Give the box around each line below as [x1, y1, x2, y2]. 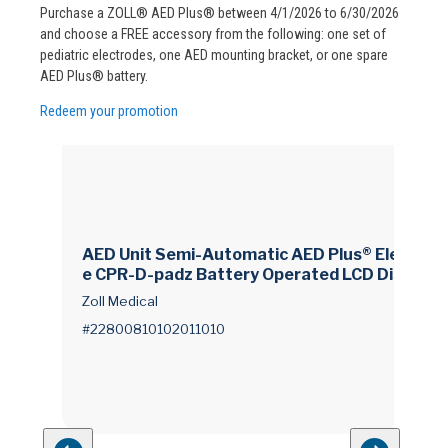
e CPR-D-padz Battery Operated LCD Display [82, 265, 435, 285]
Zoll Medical [82, 292, 158, 309]
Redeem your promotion [40, 103, 178, 120]
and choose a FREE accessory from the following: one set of [40, 26, 386, 43]
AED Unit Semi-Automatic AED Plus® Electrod [82, 245, 443, 265]
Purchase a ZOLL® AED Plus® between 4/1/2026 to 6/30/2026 [40, 5, 399, 22]
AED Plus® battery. [40, 68, 148, 85]
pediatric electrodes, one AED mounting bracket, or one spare [40, 47, 388, 64]
